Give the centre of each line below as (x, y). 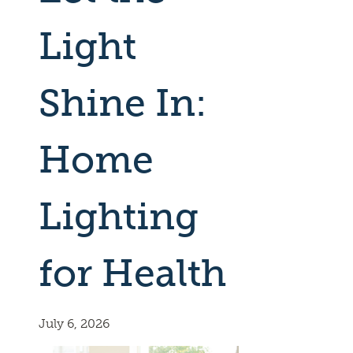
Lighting (119, 216)
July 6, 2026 (74, 323)
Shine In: (123, 103)
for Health (133, 273)
